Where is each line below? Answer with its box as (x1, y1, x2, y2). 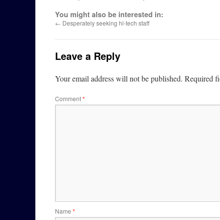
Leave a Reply (55, 49, 120, 63)
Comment (55, 94, 82, 103)
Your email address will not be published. (55, 73, 183, 83)
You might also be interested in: (55, 9, 164, 19)
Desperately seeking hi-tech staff (61, 19, 149, 27)
